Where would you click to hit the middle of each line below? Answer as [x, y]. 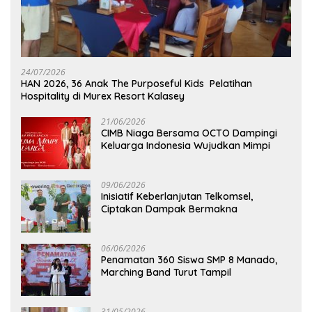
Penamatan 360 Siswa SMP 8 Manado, [189, 260]
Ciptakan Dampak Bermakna [169, 209]
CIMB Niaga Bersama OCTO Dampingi [189, 133]
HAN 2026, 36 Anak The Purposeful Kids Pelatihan [136, 84]
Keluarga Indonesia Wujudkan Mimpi [186, 146]
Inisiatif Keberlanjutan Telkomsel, [177, 197]
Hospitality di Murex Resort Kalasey [103, 96]
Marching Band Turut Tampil [166, 273]
